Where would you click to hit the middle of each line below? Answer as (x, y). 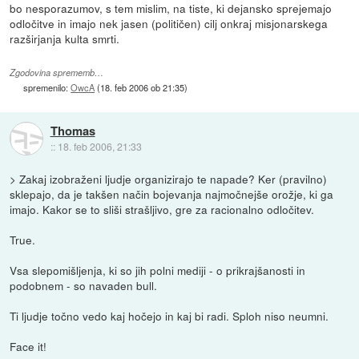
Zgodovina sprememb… (57, 72)
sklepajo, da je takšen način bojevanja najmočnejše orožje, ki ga (172, 194)
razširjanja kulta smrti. (65, 39)
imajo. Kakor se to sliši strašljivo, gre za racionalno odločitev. (162, 209)
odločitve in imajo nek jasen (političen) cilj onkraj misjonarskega (169, 24)
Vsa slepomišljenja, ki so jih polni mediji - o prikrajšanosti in (158, 270)
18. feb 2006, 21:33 (99, 146)
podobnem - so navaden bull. (84, 285)
